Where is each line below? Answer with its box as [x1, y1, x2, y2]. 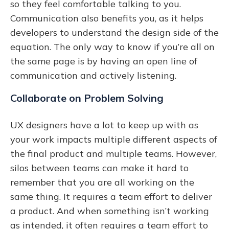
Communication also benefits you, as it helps [10, 12, 203, 24]
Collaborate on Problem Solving [10, 91, 164, 104]
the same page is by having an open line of [10, 55, 197, 67]
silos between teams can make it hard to [10, 162, 189, 174]
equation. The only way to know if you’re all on [10, 40, 215, 53]
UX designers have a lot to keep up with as [10, 119, 198, 131]
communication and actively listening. [10, 69, 179, 81]
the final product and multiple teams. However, [10, 147, 217, 159]
